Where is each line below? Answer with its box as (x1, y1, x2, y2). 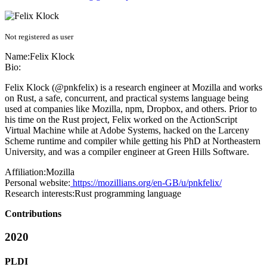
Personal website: (5, 178, 70, 188)
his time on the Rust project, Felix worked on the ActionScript (5, 114, 237, 125)
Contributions (5, 209, 61, 219)
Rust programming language (74, 188, 181, 199)
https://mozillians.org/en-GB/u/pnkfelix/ (70, 178, 222, 188)
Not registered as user (5, 32, 73, 42)
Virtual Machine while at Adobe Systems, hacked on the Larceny (5, 125, 249, 136)
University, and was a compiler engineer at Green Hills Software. (5, 147, 249, 157)
